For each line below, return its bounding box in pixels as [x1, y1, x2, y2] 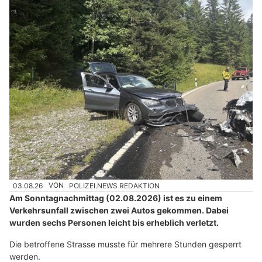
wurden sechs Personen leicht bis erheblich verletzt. [9, 217, 219, 227]
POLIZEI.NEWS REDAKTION [69, 181, 160, 190]
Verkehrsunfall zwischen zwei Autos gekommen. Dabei [9, 205, 229, 215]
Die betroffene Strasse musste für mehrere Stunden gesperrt [9, 239, 242, 249]
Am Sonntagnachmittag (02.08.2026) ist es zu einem [9, 192, 222, 203]
